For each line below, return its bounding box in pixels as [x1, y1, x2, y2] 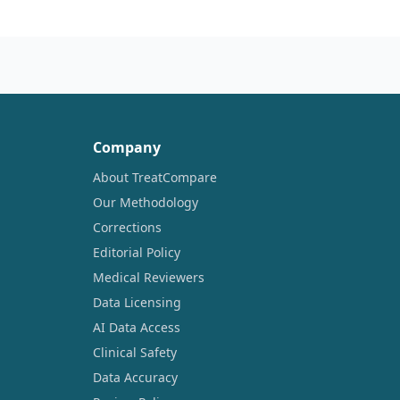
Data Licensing [93, 294, 181, 312]
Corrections [93, 219, 162, 237]
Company [93, 137, 161, 158]
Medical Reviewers [93, 269, 204, 287]
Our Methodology [93, 194, 198, 212]
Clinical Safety [93, 344, 177, 362]
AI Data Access [93, 319, 180, 337]
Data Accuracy [93, 369, 178, 387]
